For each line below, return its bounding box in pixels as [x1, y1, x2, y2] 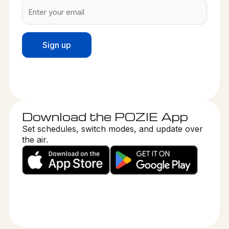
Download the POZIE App [21, 109, 188, 124]
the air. [21, 134, 48, 145]
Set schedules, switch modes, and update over [21, 124, 203, 134]
